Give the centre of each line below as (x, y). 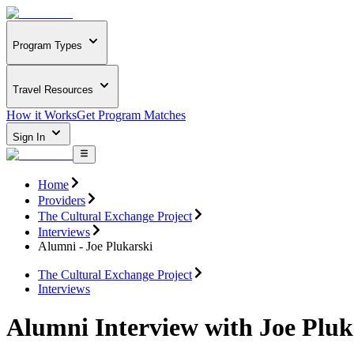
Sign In (30, 137)
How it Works (41, 115)
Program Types (47, 46)
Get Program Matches (131, 115)
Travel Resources (53, 89)
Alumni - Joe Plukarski (95, 246)
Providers (62, 200)
